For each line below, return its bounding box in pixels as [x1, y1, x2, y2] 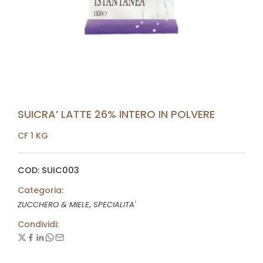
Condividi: [18, 218, 59, 230]
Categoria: [18, 184, 63, 196]
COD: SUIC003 [18, 164, 79, 176]
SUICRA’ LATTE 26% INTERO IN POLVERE [18, 107, 215, 122]
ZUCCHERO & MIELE [18, 199, 89, 210]
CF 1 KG [18, 130, 48, 141]
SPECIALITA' [93, 199, 136, 210]
